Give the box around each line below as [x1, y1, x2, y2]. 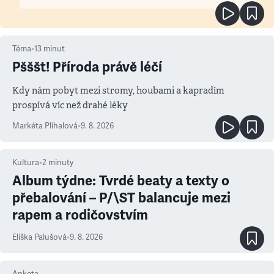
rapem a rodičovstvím [12, 207, 148, 223]
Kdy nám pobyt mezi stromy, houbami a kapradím [12, 84, 224, 96]
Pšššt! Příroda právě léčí [12, 59, 162, 75]
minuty [48, 158, 73, 168]
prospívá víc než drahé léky [12, 99, 128, 111]
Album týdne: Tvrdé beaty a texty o [12, 172, 229, 189]
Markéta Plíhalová [12, 121, 78, 131]
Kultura [12, 158, 39, 168]
